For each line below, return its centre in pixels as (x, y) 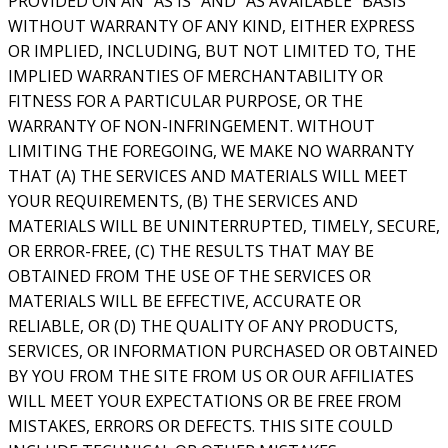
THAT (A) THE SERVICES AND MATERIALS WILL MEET (208, 176)
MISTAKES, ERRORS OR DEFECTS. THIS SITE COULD (200, 426)
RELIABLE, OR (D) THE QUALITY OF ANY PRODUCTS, (203, 326)
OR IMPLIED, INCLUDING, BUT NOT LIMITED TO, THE (212, 51)
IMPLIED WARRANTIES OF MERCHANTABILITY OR (195, 76)
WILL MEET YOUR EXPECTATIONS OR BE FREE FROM (205, 401)
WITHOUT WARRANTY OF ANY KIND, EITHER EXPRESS (211, 26)
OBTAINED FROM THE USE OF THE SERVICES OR (189, 276)
